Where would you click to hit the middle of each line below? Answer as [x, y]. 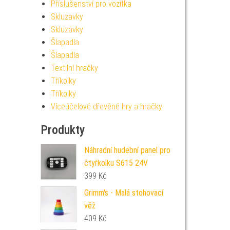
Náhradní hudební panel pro [127, 150]
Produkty [62, 130]
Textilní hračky [74, 68]
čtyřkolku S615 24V [116, 163]
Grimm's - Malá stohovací [123, 193]
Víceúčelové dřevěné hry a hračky [106, 107]
